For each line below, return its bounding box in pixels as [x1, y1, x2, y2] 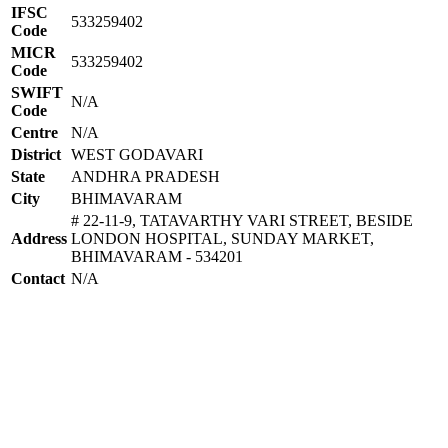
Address [11, 229, 67, 247]
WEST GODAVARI [71, 145, 203, 163]
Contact [11, 269, 65, 287]
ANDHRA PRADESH [71, 167, 220, 185]
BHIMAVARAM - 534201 [71, 247, 243, 265]
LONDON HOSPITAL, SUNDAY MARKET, [71, 229, 374, 247]
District [11, 145, 61, 163]
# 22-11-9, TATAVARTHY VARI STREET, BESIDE [71, 211, 413, 229]
